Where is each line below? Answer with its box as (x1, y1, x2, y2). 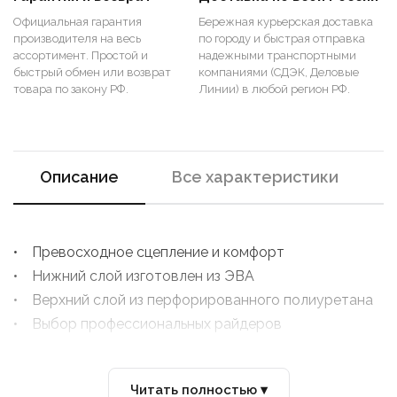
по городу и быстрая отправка (198, 32, 365, 45)
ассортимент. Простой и (13, 49, 148, 62)
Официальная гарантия (13, 15, 142, 28)
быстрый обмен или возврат (13, 66, 171, 79)
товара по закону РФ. (13, 82, 128, 96)
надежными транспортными (198, 49, 356, 62)
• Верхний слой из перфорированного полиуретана (13, 292, 373, 308)
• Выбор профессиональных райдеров (13, 315, 282, 332)
